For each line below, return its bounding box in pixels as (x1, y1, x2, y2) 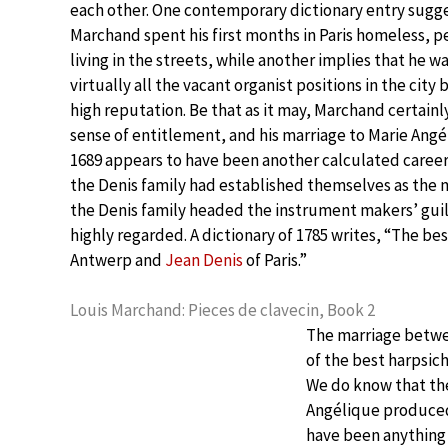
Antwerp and (70, 249, 165, 271)
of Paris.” (243, 249, 307, 271)
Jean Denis (165, 249, 243, 271)
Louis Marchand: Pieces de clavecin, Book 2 (70, 299, 375, 321)
